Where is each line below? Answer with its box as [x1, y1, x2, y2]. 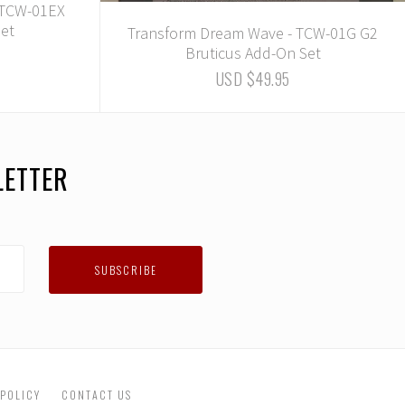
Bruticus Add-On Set [184, 42, 321, 63]
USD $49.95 [215, 66, 290, 90]
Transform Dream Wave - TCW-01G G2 [127, 22, 379, 43]
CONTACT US [61, 387, 132, 403]
